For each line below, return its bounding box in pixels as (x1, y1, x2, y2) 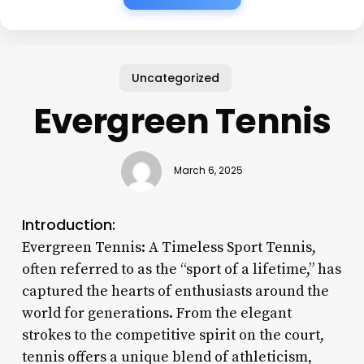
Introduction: (21, 214, 115, 235)
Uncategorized (132, 69, 220, 86)
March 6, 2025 (173, 164, 243, 178)
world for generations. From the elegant (21, 303, 292, 323)
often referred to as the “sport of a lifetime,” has (21, 259, 341, 279)
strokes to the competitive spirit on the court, (21, 325, 324, 344)
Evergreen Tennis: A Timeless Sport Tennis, (21, 237, 316, 257)
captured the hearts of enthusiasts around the (21, 281, 329, 301)
